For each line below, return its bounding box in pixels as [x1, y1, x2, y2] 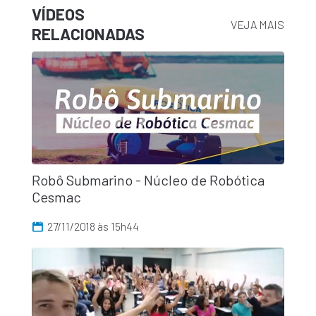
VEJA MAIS [231, 17, 285, 31]
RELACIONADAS [31, 24, 145, 44]
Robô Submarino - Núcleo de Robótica [31, 171, 265, 188]
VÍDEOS [31, 4, 85, 24]
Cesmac [31, 188, 81, 205]
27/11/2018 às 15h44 [47, 219, 140, 233]
